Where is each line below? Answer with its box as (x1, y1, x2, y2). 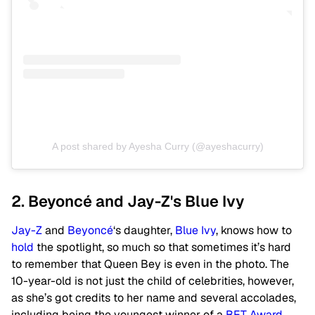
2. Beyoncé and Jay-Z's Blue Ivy (11, 191, 245, 212)
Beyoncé (67, 223, 113, 238)
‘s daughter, (113, 223, 175, 238)
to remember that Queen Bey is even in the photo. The (11, 257, 289, 272)
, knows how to (216, 223, 292, 238)
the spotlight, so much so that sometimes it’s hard (34, 240, 291, 255)
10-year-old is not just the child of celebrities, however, (11, 274, 294, 289)
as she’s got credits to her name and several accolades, (11, 290, 296, 306)
